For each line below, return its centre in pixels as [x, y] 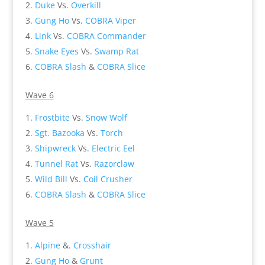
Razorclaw [114, 163]
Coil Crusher [108, 179]
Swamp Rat [117, 51]
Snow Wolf [106, 117]
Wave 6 [39, 95]
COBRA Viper [110, 20]
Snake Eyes [56, 51]
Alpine [47, 245]
